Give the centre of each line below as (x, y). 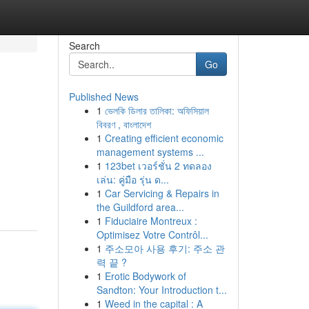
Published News (103, 97)
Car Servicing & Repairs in (162, 193)
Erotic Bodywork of (145, 276)
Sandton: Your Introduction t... (161, 290)
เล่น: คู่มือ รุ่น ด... (132, 179)
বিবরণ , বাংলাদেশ (123, 124)
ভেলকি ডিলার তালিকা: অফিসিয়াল (157, 110)
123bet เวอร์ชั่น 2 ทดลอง (158, 166)
